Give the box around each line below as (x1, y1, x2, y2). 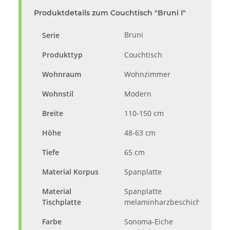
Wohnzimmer (124, 69, 170, 80)
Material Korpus (42, 167, 99, 177)
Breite (42, 108, 63, 119)
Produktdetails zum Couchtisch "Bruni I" (34, 8, 186, 18)
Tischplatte (42, 197, 81, 207)
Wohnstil (42, 89, 73, 99)
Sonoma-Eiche (124, 217, 173, 227)
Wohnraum (42, 69, 81, 80)
